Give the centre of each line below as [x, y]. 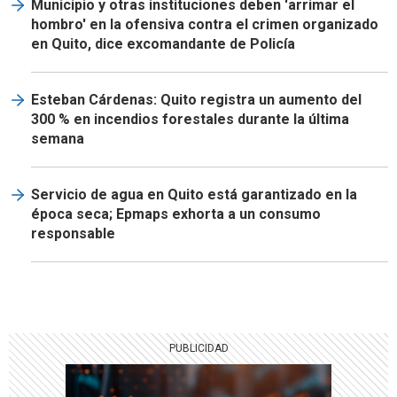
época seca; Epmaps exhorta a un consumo [176, 214]
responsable [73, 234]
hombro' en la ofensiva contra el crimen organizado [205, 25]
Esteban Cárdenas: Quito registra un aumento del [196, 100]
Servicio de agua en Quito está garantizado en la [194, 195]
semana [58, 139]
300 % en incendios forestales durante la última [190, 120]
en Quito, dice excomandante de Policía [163, 44]
